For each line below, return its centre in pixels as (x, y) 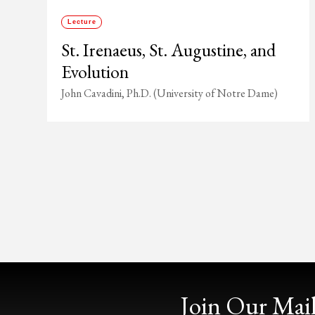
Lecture (82, 22)
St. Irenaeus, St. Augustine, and (169, 50)
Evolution (95, 72)
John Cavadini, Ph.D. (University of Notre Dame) (170, 93)
